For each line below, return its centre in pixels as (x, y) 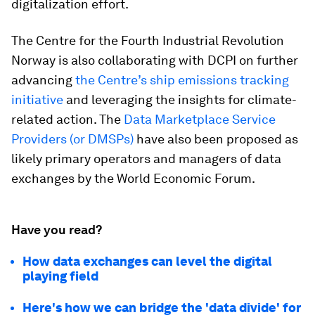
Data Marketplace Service (200, 119)
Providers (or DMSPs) (72, 139)
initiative (37, 99)
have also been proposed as (216, 139)
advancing (43, 80)
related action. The (67, 119)
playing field (60, 276)
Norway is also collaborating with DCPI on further (155, 60)
